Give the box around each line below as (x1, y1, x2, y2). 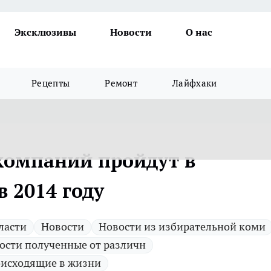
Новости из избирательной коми (99, 220, 266, 233)
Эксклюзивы (15, 26, 76, 38)
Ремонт (105, 77, 138, 89)
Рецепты (31, 77, 70, 89)
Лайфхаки (172, 77, 217, 89)
